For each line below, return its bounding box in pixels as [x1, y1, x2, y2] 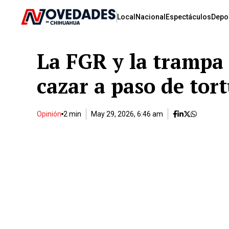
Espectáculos [165, 13, 211, 21]
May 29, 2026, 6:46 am [91, 110, 163, 118]
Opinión [37, 110, 61, 118]
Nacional [135, 13, 166, 21]
